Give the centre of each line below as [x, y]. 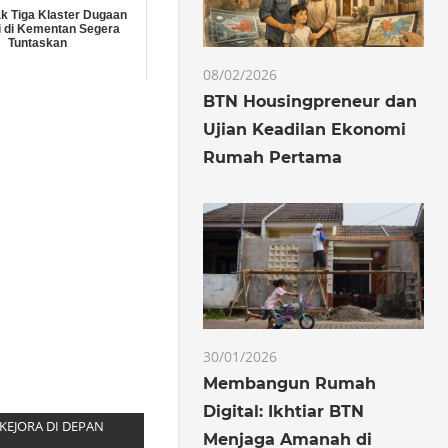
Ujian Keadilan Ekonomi [305, 129]
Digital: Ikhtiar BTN [284, 411]
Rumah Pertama [273, 157]
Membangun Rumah [290, 383]
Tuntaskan [38, 42]
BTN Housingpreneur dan [310, 101]
